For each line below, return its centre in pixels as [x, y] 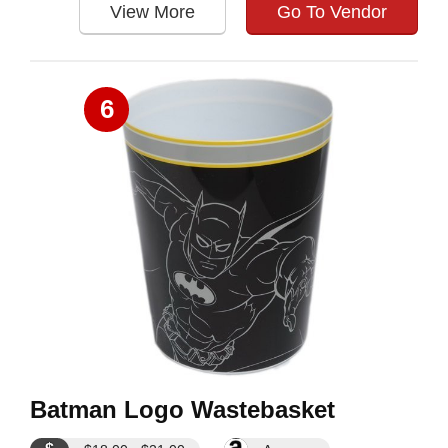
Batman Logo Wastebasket [182, 409]
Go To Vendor [332, 12]
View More [152, 12]
